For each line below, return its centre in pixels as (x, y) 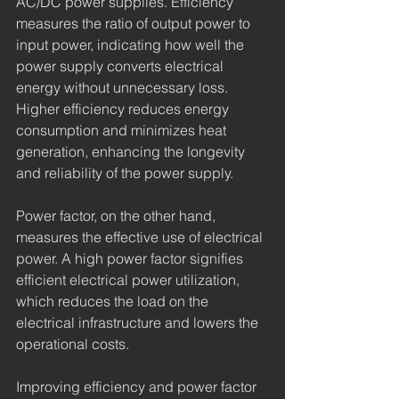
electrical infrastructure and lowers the (139, 323)
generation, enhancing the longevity (132, 152)
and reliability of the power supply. (125, 173)
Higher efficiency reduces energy (124, 109)
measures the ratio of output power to (135, 24)
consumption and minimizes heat (123, 130)
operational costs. (73, 344)
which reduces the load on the (114, 301)
